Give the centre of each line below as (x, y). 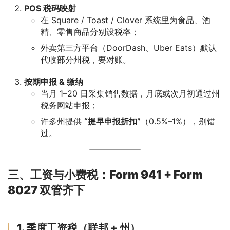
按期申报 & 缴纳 (54, 81)
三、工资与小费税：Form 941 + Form (105, 174)
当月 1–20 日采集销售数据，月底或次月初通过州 (130, 93)
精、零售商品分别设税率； (90, 32)
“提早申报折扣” (112, 121)
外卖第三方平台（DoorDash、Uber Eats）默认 (129, 47)
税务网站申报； (69, 105)
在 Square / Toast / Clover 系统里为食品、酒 (126, 20)
